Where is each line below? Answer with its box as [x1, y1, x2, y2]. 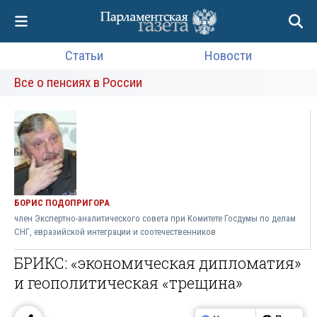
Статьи [64, 47, 103, 64]
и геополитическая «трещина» [14, 272, 243, 294]
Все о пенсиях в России [14, 74, 142, 91]
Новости [204, 47, 253, 64]
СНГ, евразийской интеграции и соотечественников [14, 226, 216, 238]
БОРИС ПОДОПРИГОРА [14, 197, 110, 208]
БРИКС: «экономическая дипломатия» [14, 253, 301, 274]
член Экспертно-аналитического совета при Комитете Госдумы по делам [14, 213, 296, 224]
